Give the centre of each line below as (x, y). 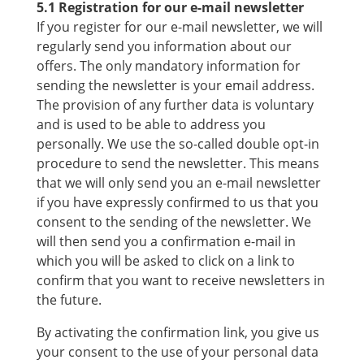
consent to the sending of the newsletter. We (173, 222)
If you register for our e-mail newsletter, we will (179, 27)
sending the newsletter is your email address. (175, 85)
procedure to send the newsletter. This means (178, 163)
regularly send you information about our (164, 46)
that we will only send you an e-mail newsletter (178, 183)
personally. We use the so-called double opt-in (178, 144)
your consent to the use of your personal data (177, 352)
